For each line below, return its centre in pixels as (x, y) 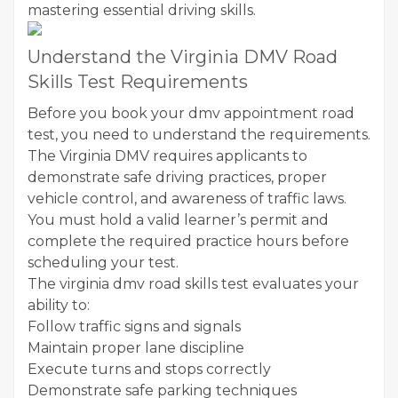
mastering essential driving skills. (142, 10)
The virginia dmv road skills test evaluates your (193, 284)
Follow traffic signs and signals (134, 326)
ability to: (59, 305)
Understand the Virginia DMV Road (183, 57)
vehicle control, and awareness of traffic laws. (187, 199)
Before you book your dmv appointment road (191, 113)
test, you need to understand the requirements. (199, 135)
